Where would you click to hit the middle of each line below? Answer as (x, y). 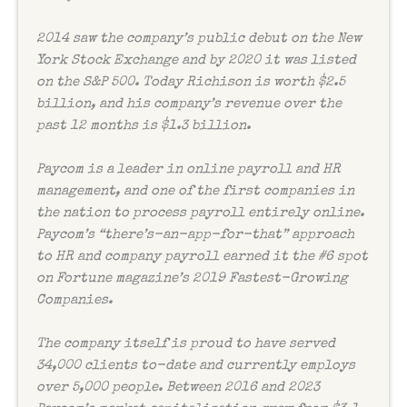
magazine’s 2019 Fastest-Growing (230, 279)
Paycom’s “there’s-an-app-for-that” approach (195, 235)
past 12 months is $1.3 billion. (144, 126)
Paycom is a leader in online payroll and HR (189, 170)
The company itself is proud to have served (186, 344)
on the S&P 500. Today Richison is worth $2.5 (191, 83)
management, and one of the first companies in (195, 192)
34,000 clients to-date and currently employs (196, 366)
